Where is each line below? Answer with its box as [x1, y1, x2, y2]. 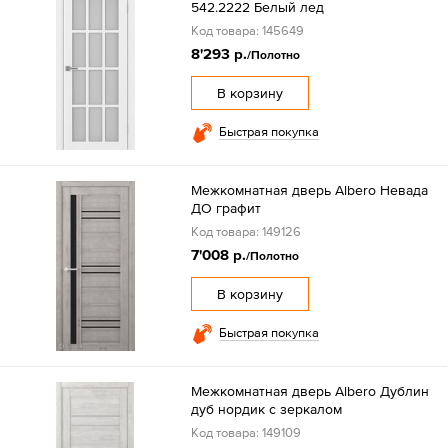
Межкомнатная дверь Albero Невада [190, 182, 428, 199]
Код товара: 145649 [190, 23, 304, 39]
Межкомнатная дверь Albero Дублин [190, 383, 429, 400]
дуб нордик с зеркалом [190, 401, 342, 418]
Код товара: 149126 [190, 224, 301, 240]
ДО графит [190, 200, 261, 217]
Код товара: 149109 [190, 425, 301, 441]
